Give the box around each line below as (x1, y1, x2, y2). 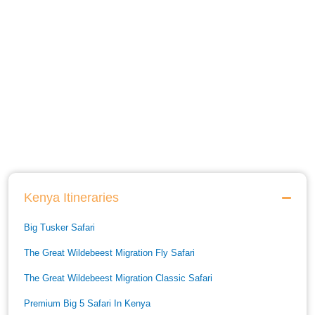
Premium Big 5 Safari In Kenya (24, 298, 150, 309)
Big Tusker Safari (24, 222, 95, 233)
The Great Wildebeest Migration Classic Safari (24, 273, 212, 283)
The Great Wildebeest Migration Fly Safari (24, 247, 195, 258)
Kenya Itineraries (24, 191, 119, 205)
